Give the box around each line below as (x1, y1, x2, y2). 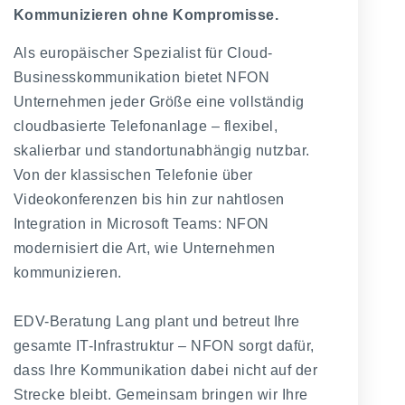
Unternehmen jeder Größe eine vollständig (13, 93, 305, 109)
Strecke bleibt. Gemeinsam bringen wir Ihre (13, 386, 308, 402)
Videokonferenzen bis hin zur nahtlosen (13, 191, 285, 207)
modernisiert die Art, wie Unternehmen (13, 240, 276, 256)
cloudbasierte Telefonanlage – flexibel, (13, 118, 278, 134)
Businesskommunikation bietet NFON (13, 69, 270, 85)
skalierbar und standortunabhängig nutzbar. (13, 142, 310, 158)
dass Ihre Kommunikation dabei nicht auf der (13, 362, 318, 378)
